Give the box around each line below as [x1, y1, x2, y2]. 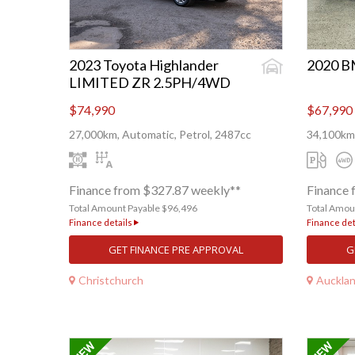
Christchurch [78, 273, 143, 287]
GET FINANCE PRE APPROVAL [109, 242, 243, 258]
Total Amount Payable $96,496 [69, 202, 197, 215]
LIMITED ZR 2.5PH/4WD [69, 74, 231, 92]
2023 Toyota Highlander [69, 56, 219, 74]
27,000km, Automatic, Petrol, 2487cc [69, 128, 251, 142]
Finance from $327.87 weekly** [69, 182, 241, 198]
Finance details [69, 217, 134, 228]
